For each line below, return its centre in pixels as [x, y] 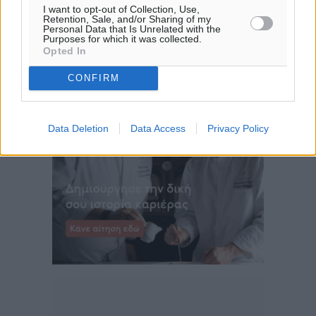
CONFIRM [93, 78]
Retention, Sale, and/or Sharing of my [127, 19]
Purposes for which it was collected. [122, 38]
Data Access [158, 128]
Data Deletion [78, 128]
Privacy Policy [238, 128]
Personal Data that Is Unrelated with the [132, 29]
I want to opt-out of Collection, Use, [121, 9]
